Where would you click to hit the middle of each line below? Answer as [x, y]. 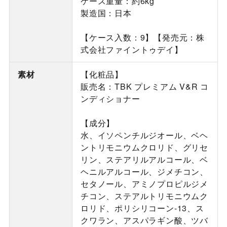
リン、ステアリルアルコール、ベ [144, 160]
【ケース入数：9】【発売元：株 [142, 37]
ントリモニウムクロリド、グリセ [144, 147]
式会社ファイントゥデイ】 [131, 50]
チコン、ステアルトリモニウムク [144, 196]
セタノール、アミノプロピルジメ [144, 184]
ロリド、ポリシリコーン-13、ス [142, 208]
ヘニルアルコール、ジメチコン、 [144, 172]
